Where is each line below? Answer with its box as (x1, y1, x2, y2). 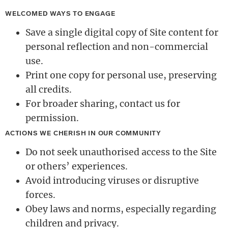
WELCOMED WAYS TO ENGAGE (5, 9, 116, 17)
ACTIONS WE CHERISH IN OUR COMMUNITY (5, 129, 161, 137)
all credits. (25, 83, 72, 95)
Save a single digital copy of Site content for (25, 26, 218, 38)
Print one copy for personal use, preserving (25, 69, 217, 81)
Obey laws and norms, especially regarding (25, 203, 216, 215)
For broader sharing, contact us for (25, 98, 180, 109)
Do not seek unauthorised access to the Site (25, 146, 217, 158)
